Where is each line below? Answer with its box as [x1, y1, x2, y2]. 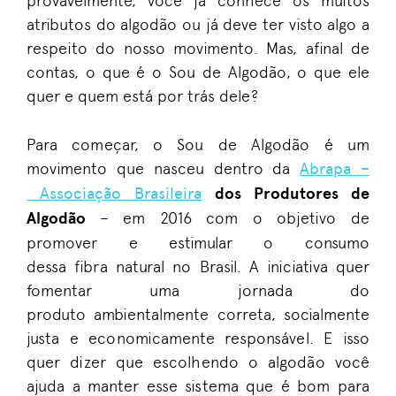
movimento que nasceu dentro [27, 159, 273, 178]
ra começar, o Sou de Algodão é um [43, 135, 369, 154]
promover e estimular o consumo [27, 233, 369, 252]
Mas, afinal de [258, 39, 369, 57]
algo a [322, 15, 369, 34]
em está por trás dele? [96, 87, 258, 105]
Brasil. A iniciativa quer [199, 257, 369, 276]
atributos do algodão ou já [27, 15, 224, 34]
